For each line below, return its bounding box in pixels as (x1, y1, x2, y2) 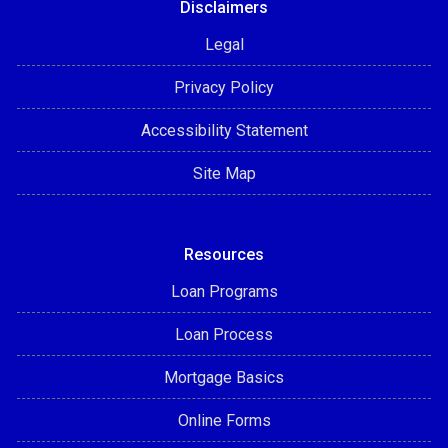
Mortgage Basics (164, 367, 284, 387)
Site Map (192, 163, 256, 183)
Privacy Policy (174, 77, 274, 97)
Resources (184, 244, 264, 264)
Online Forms (177, 410, 271, 430)
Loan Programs (170, 281, 278, 301)
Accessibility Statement (140, 120, 308, 140)
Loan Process (175, 324, 273, 344)
